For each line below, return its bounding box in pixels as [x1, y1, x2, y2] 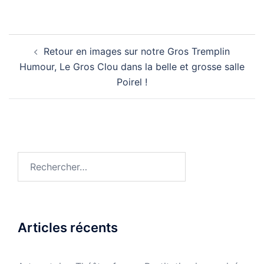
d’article [8, 49, 63, 67]
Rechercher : [17, 153, 72, 165]
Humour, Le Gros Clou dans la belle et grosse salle [19, 61, 245, 72]
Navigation [8, 33, 82, 50]
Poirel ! [117, 76, 147, 88]
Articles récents [18, 220, 118, 235]
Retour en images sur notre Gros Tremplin [44, 45, 230, 57]
